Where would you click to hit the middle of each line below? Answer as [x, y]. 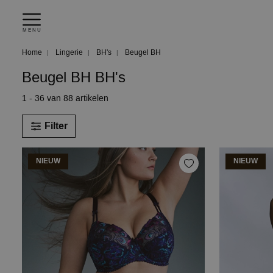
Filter [56, 126]
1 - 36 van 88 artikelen [65, 98]
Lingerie [68, 52]
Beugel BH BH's [74, 77]
